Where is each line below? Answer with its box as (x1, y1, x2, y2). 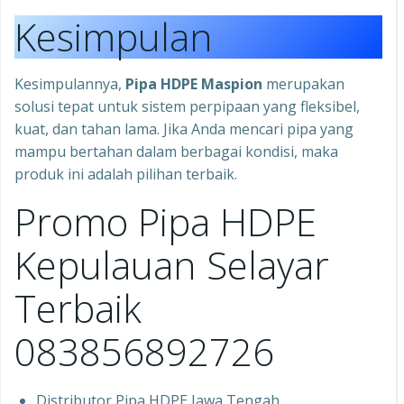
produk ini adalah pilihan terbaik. (14, 164, 237, 185)
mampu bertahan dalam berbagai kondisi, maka (14, 142, 338, 162)
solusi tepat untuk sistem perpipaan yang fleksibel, (14, 96, 360, 117)
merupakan (262, 74, 344, 95)
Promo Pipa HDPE (14, 196, 317, 248)
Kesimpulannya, (14, 74, 125, 95)
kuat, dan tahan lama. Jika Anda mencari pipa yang (14, 119, 353, 140)
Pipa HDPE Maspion (125, 74, 262, 95)
